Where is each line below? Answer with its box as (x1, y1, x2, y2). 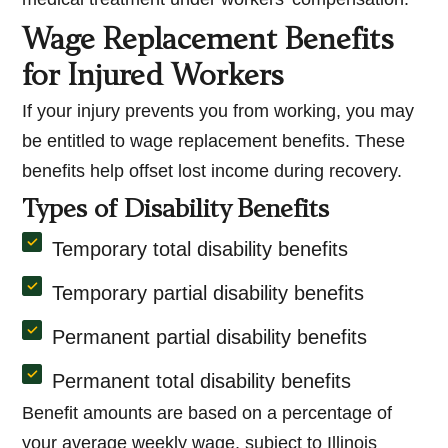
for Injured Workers (22, 64, 285, 93)
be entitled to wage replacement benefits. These (22, 131, 406, 152)
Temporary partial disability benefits (52, 282, 365, 305)
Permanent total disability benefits (52, 370, 352, 393)
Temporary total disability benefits (52, 238, 349, 261)
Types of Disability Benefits (22, 199, 330, 224)
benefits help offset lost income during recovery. (22, 161, 403, 182)
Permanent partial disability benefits (52, 326, 368, 349)
